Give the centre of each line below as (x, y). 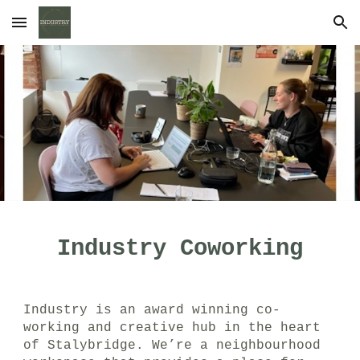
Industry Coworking (180, 249)
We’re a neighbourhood (237, 346)
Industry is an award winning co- (152, 310)
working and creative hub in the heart (172, 328)
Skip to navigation (297, 30)
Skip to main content (70, 30)
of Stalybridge (80, 346)
